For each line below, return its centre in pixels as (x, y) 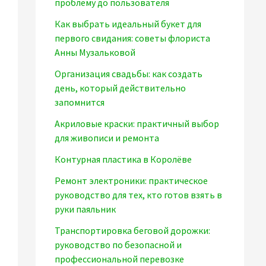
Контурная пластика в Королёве (123, 159)
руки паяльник (85, 209)
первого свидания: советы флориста (132, 38)
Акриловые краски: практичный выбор (137, 124)
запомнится (80, 102)
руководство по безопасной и (118, 245)
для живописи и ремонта (107, 138)
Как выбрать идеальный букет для (128, 24)
